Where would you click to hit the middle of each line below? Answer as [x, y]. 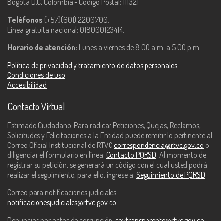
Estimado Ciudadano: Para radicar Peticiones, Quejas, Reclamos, [104, 126]
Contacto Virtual [36, 106]
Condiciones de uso [36, 75]
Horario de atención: [42, 48]
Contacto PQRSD [131, 155]
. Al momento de [181, 155]
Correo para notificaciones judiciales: [63, 193]
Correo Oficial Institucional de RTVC [60, 145]
